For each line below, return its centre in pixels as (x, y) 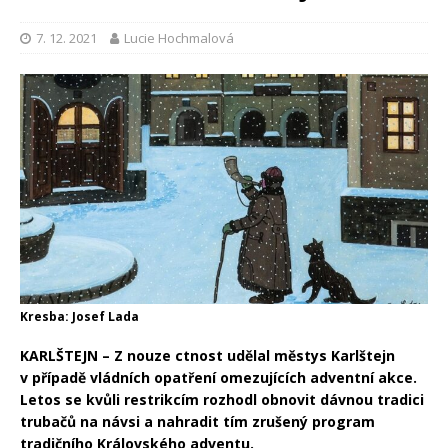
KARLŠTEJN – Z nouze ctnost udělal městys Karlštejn (207, 355)
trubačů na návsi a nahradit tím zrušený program (197, 421)
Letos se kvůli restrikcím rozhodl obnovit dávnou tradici (222, 399)
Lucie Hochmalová (179, 38)
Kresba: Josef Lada (79, 316)
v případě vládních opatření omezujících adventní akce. (218, 377)
